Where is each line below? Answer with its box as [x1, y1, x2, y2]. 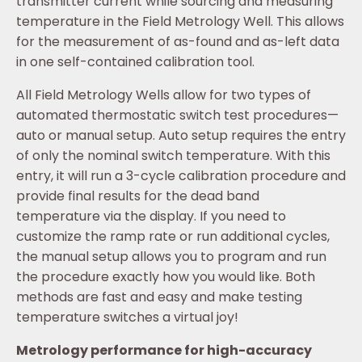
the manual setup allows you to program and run [16, 247, 326, 267]
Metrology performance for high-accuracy [16, 341, 312, 360]
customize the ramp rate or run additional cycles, [16, 227, 330, 246]
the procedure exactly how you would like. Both [16, 267, 315, 287]
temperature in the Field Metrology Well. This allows [16, 12, 344, 32]
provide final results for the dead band [16, 187, 259, 206]
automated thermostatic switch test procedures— [16, 106, 339, 125]
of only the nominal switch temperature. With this [16, 146, 330, 166]
